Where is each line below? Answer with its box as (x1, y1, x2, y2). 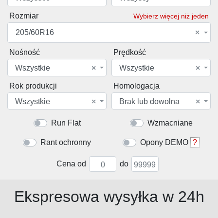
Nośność (9, 48, 40, 56)
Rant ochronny (40, 138, 91, 147)
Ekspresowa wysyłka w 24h (14, 188, 204, 206)
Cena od (56, 160, 86, 168)
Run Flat (51, 119, 81, 127)
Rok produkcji (9, 81, 57, 90)
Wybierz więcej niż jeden (133, 12, 209, 20)
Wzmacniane (147, 119, 193, 127)
